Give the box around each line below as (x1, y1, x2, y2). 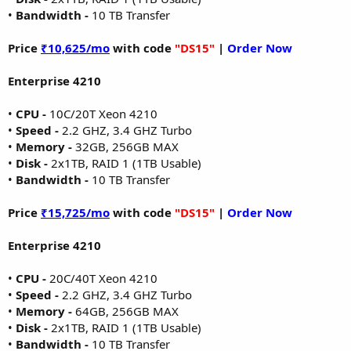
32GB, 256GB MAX (72, 138, 179, 154)
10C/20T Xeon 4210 (49, 105, 157, 121)
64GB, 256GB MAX (72, 302, 179, 319)
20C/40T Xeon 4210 (49, 270, 157, 286)
